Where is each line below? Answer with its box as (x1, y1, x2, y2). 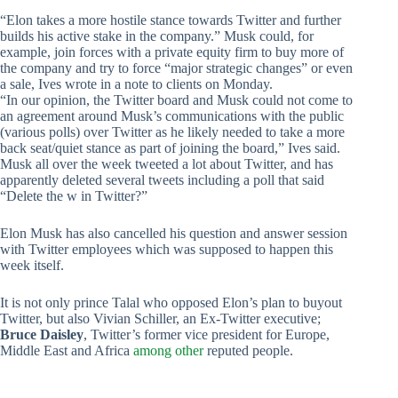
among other (133, 342, 203, 358)
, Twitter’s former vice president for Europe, (84, 326, 330, 342)
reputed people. (203, 342, 293, 358)
